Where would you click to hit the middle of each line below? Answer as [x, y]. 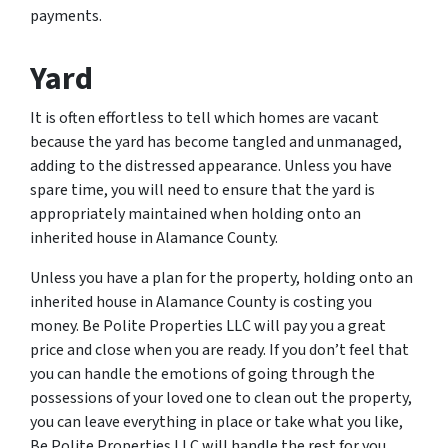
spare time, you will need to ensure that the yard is [202, 190]
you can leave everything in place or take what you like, [216, 422]
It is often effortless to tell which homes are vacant [204, 118]
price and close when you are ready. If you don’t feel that [219, 350]
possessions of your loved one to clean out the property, [221, 398]
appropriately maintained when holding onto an [195, 214]
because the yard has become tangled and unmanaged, [216, 142]
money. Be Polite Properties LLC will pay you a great [208, 326]
